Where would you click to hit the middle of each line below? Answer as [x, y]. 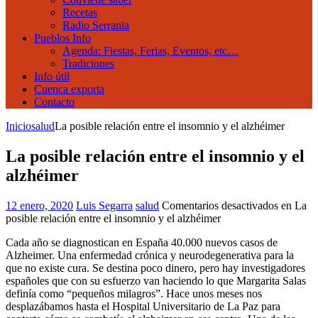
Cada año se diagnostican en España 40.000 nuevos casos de [142, 242]
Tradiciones [88, 64]
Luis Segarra [104, 205]
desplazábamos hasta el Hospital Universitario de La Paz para [143, 306]
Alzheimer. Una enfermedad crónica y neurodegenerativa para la [150, 255]
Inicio [18, 126]
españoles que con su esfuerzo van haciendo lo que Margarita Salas [156, 280]
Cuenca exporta [69, 89]
